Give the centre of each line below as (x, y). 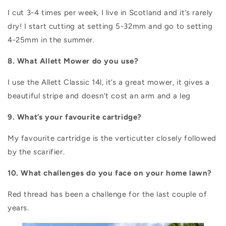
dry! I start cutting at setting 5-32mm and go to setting (110, 26)
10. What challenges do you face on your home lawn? (110, 173)
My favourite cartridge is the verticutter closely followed (112, 138)
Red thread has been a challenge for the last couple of (107, 194)
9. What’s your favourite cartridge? (75, 117)
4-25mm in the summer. (51, 40)
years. (18, 208)
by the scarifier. (36, 152)
